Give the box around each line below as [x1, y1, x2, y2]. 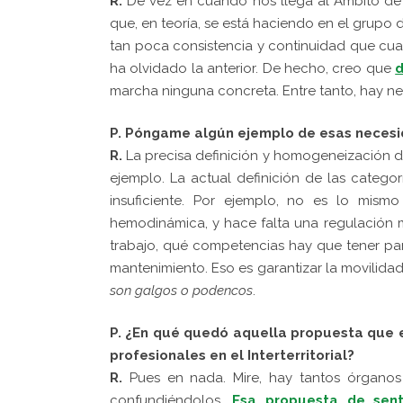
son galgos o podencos [110, 282, 253, 299]
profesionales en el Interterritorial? [110, 346, 354, 363]
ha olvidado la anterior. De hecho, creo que [110, 59, 396, 76]
